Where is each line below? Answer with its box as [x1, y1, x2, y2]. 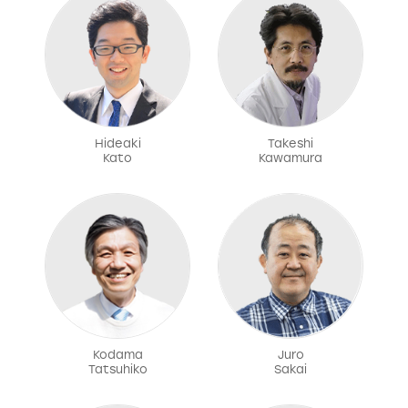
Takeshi [268, 137, 313, 151]
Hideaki [94, 137, 141, 151]
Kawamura [259, 151, 322, 166]
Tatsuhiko [87, 362, 148, 377]
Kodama [92, 348, 143, 362]
